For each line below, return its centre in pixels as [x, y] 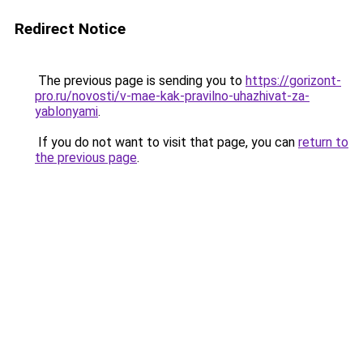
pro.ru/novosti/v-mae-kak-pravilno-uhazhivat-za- [172, 96]
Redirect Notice [70, 29]
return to [323, 142]
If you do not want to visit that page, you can [167, 142]
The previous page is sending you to [140, 81]
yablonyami [66, 111]
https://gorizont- [293, 81]
